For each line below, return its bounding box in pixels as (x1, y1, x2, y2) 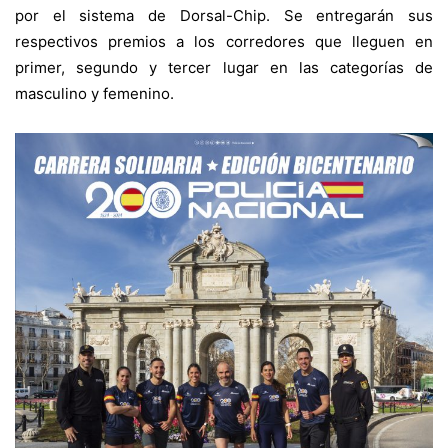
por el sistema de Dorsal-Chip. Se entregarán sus (15, 5, 433, 25)
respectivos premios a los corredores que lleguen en (15, 31, 433, 51)
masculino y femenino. (15, 83, 174, 103)
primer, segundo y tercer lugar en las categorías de (15, 57, 433, 77)
